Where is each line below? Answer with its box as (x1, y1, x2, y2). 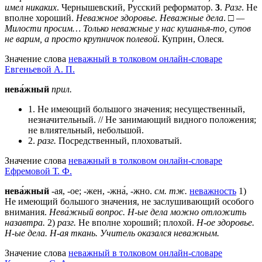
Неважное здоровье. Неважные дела (76, 12, 223, 23)
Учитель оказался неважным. (100, 227, 219, 238)
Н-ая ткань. (50, 227, 98, 238)
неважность (189, 185, 236, 196)
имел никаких (5, 2, 57, 12)
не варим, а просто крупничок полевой (5, 33, 157, 44)
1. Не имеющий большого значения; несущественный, (28, 104, 245, 114)
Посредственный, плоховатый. (56, 135, 182, 146)
